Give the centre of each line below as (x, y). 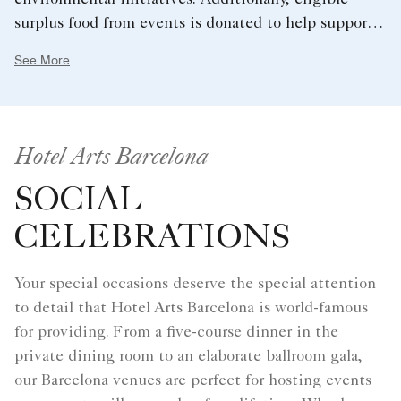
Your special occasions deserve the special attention (195, 285)
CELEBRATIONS (152, 240)
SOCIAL (79, 203)
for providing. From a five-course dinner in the (176, 333)
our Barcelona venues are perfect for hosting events (193, 382)
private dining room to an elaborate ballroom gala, (188, 358)
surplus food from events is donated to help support (194, 25)
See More (42, 60)
